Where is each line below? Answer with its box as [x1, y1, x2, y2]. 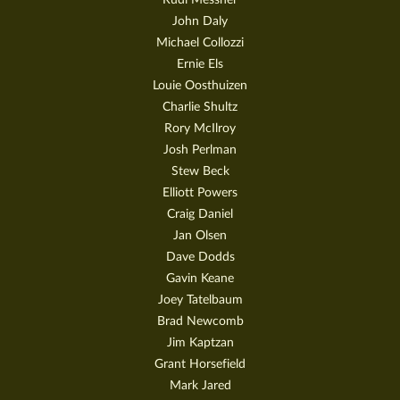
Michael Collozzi [156, 36, 244, 50]
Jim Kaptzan [166, 336, 234, 350]
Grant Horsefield [154, 357, 246, 371]
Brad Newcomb [156, 314, 244, 329]
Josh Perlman [163, 143, 237, 157]
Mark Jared [169, 379, 231, 393]
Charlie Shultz [162, 100, 237, 114]
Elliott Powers [162, 186, 237, 200]
